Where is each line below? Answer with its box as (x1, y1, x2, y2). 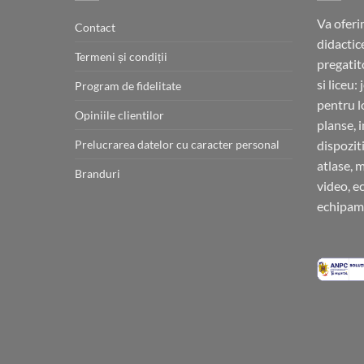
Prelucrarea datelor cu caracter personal (75, 136, 279, 151)
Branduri (75, 166, 120, 180)
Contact (75, 19, 115, 34)
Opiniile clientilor (75, 107, 164, 122)
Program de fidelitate (75, 78, 181, 93)
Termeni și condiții (75, 49, 167, 63)
